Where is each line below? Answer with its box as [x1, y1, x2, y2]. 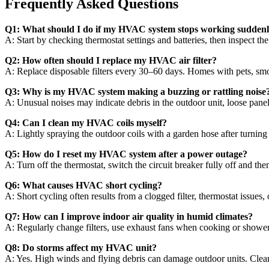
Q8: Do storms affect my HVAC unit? [5, 242, 157, 253]
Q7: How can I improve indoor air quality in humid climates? [5, 211, 253, 222]
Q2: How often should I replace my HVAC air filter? [5, 55, 217, 65]
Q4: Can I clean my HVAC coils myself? [5, 117, 167, 128]
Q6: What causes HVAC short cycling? [5, 180, 162, 190]
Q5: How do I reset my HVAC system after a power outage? [5, 148, 247, 159]
